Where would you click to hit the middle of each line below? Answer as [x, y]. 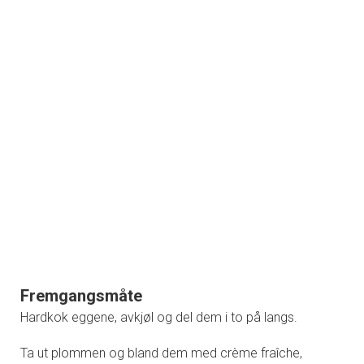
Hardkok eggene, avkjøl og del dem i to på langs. [159, 317]
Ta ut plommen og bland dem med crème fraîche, [161, 353]
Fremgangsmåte [81, 295]
